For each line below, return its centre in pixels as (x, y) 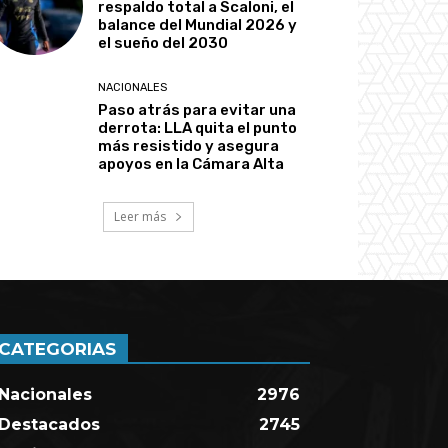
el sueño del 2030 (163, 43)
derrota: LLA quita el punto (198, 128)
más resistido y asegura (189, 146)
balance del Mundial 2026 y (198, 25)
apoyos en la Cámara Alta (191, 164)
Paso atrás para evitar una (197, 110)
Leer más (141, 216)
